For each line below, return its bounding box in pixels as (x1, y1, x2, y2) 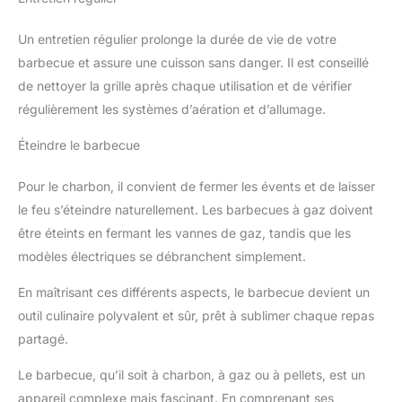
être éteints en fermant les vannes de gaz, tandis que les (18, 224, 351, 240)
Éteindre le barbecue (18, 136, 140, 153)
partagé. (18, 330, 68, 346)
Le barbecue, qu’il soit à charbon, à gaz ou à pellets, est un (18, 366, 365, 382)
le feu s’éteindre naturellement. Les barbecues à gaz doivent (18, 201, 373, 217)
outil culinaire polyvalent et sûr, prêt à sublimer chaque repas (18, 307, 374, 323)
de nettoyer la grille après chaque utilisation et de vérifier (18, 77, 352, 93)
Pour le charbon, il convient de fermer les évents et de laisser (18, 178, 375, 194)
